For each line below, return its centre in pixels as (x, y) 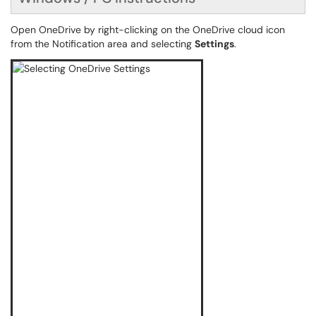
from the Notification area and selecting (103, 44)
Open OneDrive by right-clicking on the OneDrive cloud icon (148, 30)
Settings (214, 44)
